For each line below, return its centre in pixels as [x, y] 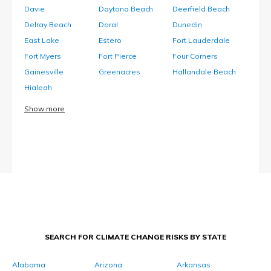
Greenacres [119, 72]
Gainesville [44, 72]
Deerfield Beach [201, 9]
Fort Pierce [117, 56]
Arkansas [194, 265]
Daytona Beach [126, 9]
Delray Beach [48, 25]
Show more [44, 109]
